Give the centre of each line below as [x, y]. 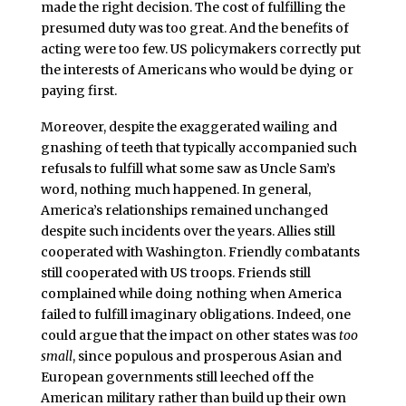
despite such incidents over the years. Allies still [188, 232]
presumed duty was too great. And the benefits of [194, 29]
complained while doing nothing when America [191, 294]
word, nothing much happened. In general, [175, 190]
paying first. [78, 91]
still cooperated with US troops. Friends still [175, 273]
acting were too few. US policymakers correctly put [200, 49]
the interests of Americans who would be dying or [197, 70]
